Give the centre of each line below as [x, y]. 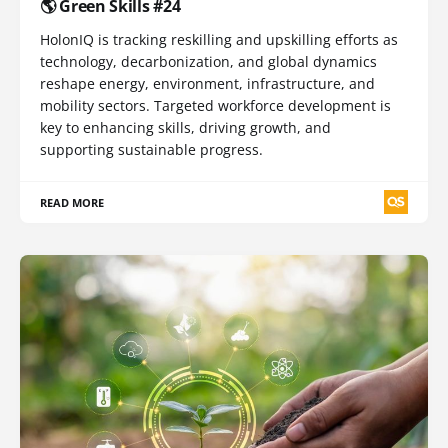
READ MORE [72, 202]
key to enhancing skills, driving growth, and [185, 127]
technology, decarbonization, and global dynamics [208, 61]
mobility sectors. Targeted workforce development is [215, 105]
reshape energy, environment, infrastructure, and [207, 83]
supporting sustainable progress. [151, 149]
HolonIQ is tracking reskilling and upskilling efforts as [219, 39]
